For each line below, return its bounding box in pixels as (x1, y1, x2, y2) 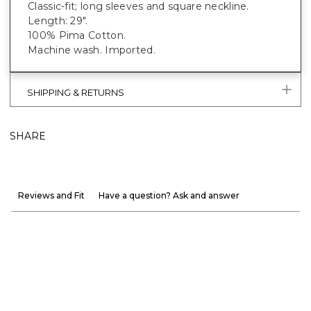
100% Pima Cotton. (28, 28, 126, 42)
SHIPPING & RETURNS (27, 86, 124, 98)
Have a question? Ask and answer (99, 190, 239, 201)
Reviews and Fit (18, 190, 85, 201)
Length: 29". (28, 14, 88, 27)
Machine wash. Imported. (28, 43, 155, 56)
